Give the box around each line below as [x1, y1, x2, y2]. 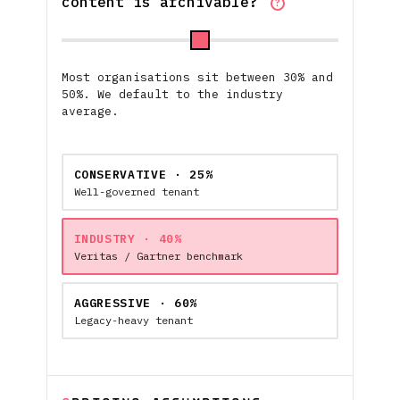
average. [62, 104, 119, 119]
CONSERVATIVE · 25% [73, 166, 213, 182]
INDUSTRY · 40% [73, 230, 182, 246]
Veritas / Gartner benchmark [73, 248, 243, 262]
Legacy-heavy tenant [73, 312, 193, 327]
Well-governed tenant [73, 184, 199, 198]
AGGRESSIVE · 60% [73, 295, 197, 311]
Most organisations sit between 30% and [62, 70, 333, 85]
